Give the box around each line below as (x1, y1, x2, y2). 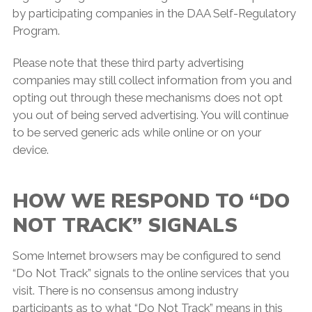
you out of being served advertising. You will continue (12, 107, 288, 122)
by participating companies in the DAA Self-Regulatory (12, 6, 296, 20)
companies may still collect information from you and (12, 72, 292, 87)
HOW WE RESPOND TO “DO (12, 187, 290, 214)
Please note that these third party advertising (12, 55, 244, 70)
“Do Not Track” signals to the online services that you (12, 266, 289, 280)
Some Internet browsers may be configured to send (12, 249, 281, 263)
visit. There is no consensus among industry (12, 283, 238, 297)
